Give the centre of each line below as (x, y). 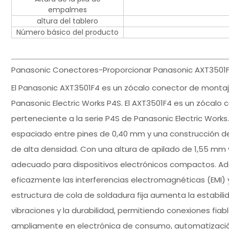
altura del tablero (67, 21)
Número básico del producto (67, 32)
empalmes (67, 10)
